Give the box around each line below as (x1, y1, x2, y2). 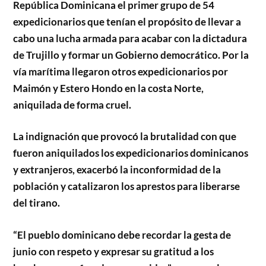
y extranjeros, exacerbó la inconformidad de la (13, 163, 221, 176)
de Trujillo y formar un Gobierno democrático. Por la (13, 48, 249, 61)
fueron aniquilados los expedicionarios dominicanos (13, 147, 249, 160)
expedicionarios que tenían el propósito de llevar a (13, 15, 242, 28)
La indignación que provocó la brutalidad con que (13, 130, 237, 143)
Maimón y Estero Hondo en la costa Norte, (13, 81, 204, 94)
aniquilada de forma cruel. (13, 98, 132, 111)
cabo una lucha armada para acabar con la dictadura (13, 31, 248, 45)
